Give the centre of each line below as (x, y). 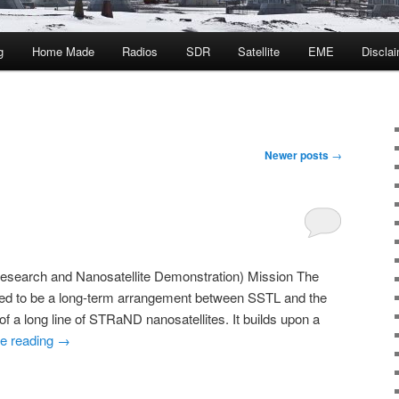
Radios (140, 52)
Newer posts (298, 155)
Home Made (63, 52)
